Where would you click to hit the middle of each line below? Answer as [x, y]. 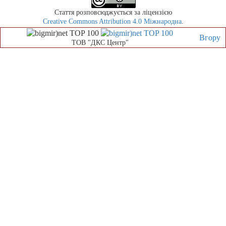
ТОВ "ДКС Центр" [100, 43]
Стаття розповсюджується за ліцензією [113, 13]
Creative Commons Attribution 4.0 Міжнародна [112, 22]
